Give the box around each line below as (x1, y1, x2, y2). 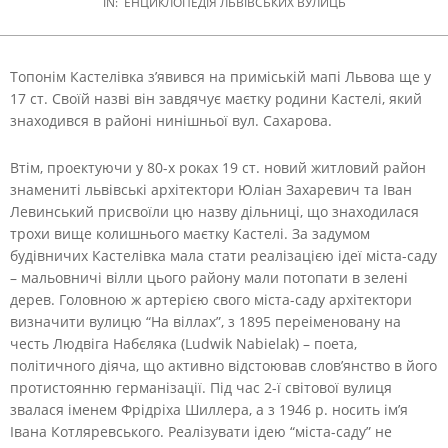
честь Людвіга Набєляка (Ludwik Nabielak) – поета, (10, 333, 357, 353)
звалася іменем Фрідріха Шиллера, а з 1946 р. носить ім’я (10, 399, 408, 419)
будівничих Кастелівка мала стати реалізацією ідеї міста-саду (10, 245, 437, 265)
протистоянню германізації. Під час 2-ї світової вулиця (10, 377, 392, 397)
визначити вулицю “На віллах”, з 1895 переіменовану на (10, 311, 401, 331)
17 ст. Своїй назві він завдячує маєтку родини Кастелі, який (10, 88, 422, 108)
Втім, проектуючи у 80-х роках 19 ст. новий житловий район (10, 157, 426, 177)
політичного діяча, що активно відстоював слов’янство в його (10, 355, 437, 375)
